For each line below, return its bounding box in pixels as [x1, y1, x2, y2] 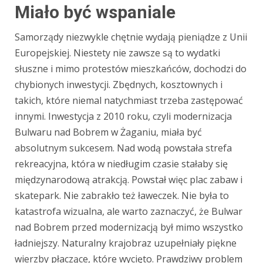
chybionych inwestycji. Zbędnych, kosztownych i [15, 77, 222, 91]
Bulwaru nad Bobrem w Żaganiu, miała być [15, 125, 202, 139]
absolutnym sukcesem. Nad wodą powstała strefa [15, 141, 232, 154]
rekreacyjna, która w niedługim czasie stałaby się [15, 157, 228, 170]
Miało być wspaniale [15, 1, 176, 22]
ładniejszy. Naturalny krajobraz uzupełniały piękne [15, 236, 237, 249]
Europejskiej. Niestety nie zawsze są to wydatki [15, 46, 220, 59]
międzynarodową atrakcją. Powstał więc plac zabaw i [15, 173, 242, 186]
